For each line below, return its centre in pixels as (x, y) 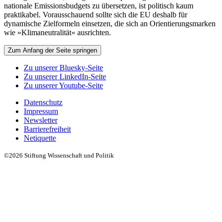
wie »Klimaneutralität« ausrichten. (57, 32)
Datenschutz (43, 102)
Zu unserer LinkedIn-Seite (65, 76)
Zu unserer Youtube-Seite (63, 85)
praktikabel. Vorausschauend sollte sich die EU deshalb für (96, 14)
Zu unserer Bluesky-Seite (63, 67)
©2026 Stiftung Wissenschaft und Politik (59, 155)
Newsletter (41, 120)
